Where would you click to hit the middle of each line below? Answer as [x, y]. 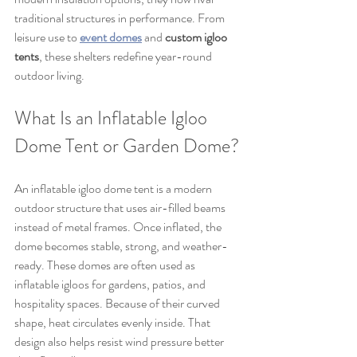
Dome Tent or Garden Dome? [127, 146]
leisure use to [47, 37]
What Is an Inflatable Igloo [113, 118]
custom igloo [197, 37]
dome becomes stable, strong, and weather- [121, 246]
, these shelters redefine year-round [127, 57]
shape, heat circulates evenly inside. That [114, 323]
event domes [111, 37]
